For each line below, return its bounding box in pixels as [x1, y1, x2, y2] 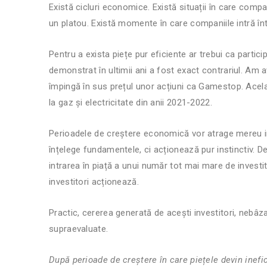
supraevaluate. [49, 223, 111, 234]
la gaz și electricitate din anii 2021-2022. [49, 97, 215, 108]
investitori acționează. [49, 176, 142, 187]
